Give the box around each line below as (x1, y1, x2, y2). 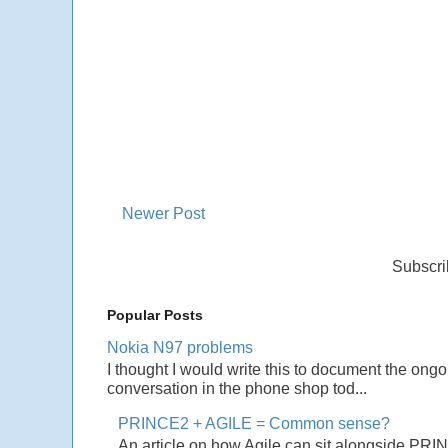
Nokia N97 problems (107, 338, 253, 356)
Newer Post (122, 205, 205, 223)
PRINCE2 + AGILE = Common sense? (118, 414, 391, 432)
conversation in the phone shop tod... (107, 379, 367, 397)
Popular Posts (107, 306, 203, 323)
